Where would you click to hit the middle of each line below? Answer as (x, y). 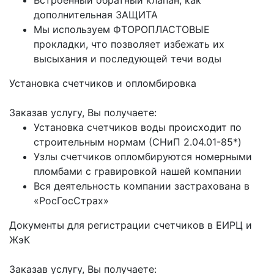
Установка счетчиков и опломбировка (103, 83)
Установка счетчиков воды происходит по (138, 127)
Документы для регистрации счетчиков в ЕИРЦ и (131, 225)
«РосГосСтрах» (71, 201)
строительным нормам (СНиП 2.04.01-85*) (138, 142)
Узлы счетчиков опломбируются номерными (143, 157)
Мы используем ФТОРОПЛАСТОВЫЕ (122, 29)
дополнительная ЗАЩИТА (96, 15)
